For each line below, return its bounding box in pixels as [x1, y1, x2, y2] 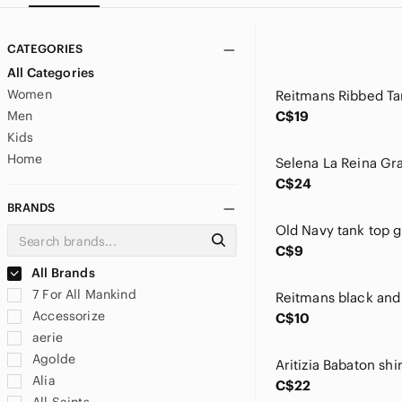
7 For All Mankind [29, 286, 136, 302]
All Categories [7, 65, 95, 81]
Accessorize [29, 308, 105, 324]
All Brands [29, 265, 95, 281]
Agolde [29, 351, 76, 367]
